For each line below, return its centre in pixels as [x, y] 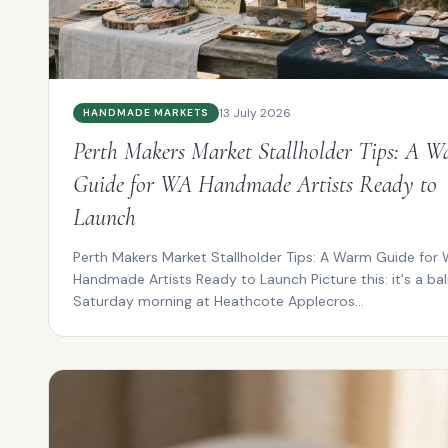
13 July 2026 [255, 112]
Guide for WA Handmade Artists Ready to [255, 184]
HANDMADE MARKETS [146, 112]
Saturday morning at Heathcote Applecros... [218, 300]
